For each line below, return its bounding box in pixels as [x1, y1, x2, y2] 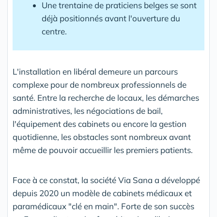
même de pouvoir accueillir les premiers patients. [13, 145, 193, 155]
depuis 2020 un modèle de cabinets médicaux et [13, 188, 192, 198]
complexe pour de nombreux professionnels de [13, 79, 186, 90]
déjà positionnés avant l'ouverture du [42, 13, 180, 23]
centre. [42, 26, 67, 36]
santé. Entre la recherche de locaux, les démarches [13, 93, 199, 103]
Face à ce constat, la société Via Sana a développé [13, 175, 200, 185]
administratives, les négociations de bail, [13, 106, 163, 116]
